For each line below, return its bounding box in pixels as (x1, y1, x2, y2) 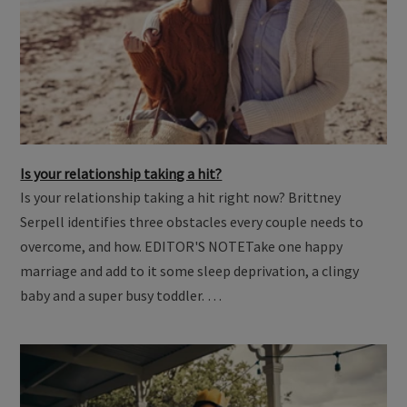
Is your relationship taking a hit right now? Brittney (20, 187, 342, 206)
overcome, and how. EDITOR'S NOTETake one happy (20, 236, 343, 255)
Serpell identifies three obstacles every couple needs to (20, 212, 364, 231)
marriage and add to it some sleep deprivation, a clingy (20, 261, 360, 280)
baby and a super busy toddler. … (20, 285, 223, 304)
